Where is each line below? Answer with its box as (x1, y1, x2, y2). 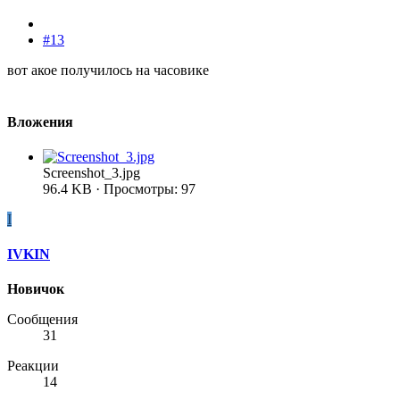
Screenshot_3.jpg (43, 164, 140, 180)
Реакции (7, 358, 59, 374)
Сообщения (7, 312, 78, 328)
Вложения (7, 113, 73, 129)
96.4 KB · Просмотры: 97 (43, 180, 196, 196)
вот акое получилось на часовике (7, 62, 209, 79)
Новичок (7, 281, 64, 297)
